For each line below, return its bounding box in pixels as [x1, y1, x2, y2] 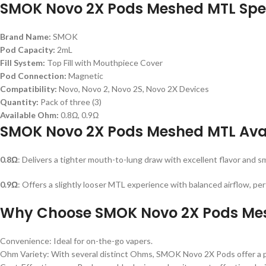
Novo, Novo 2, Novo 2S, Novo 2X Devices [57, 84, 209, 94]
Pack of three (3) [39, 97, 102, 107]
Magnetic [66, 71, 103, 81]
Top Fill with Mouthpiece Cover [45, 58, 163, 68]
